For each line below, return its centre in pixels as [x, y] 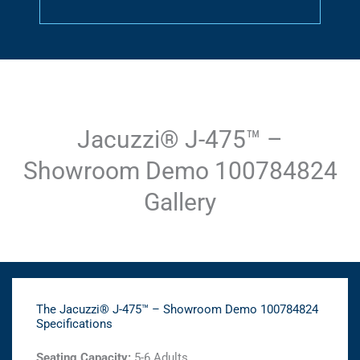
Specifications [74, 324]
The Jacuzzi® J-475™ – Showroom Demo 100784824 [177, 310]
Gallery [180, 202]
